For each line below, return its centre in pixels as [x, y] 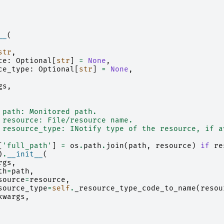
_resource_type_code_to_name [135, 188]
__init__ [25, 154]
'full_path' [27, 146]
